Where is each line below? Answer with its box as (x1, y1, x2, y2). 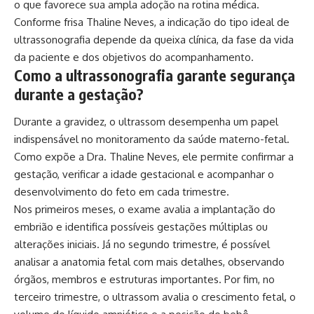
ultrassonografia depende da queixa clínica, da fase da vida (14, 32, 294, 46)
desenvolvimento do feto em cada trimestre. (14, 185, 229, 199)
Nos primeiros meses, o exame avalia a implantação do (14, 203, 275, 217)
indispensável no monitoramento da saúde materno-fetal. (14, 132, 289, 146)
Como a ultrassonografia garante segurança (14, 65, 295, 85)
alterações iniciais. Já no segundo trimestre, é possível (14, 238, 270, 252)
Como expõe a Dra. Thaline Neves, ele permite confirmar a (14, 150, 294, 164)
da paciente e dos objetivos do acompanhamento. (14, 50, 254, 64)
